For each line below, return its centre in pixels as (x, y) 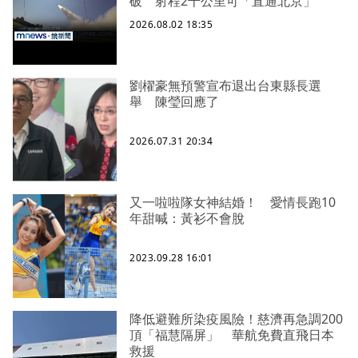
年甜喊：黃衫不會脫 (187, 219)
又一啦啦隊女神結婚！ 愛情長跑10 (233, 203)
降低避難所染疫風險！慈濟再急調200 (236, 319)
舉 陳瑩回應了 (174, 102)
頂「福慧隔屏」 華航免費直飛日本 (232, 335)
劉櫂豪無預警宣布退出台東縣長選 (225, 86)
